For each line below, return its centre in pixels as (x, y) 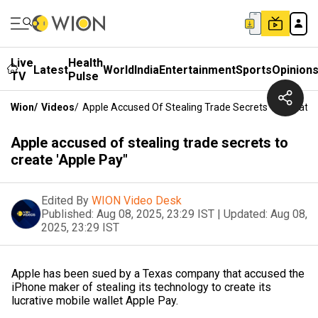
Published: (67, 214)
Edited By (65, 201)
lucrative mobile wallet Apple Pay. (95, 301)
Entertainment (197, 70)
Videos (58, 107)
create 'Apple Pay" (69, 160)
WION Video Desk (137, 201)
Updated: (246, 214)
